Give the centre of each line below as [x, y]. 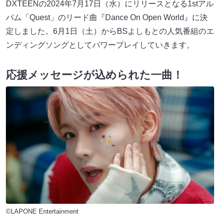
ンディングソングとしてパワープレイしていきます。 [100, 45]
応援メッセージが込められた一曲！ [95, 75]
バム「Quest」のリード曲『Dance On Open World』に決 [107, 17]
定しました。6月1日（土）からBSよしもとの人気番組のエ [110, 31]
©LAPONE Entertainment [42, 211]
